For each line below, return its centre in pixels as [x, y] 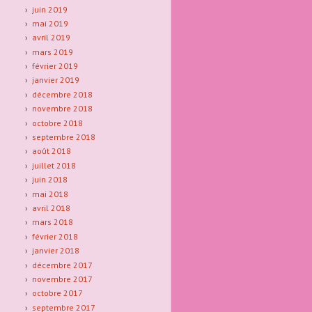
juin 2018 [49, 180]
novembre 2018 [62, 109]
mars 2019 [52, 52]
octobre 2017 [57, 293]
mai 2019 [50, 23]
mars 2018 [52, 222]
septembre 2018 [63, 137]
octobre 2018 [57, 123]
